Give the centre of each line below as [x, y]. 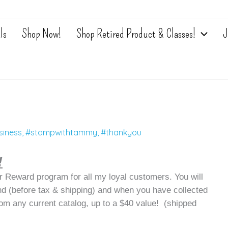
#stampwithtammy [61, 132]
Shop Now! [41, 34]
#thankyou [121, 132]
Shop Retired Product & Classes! [136, 34]
